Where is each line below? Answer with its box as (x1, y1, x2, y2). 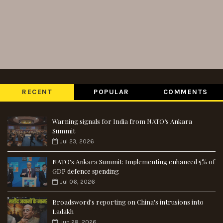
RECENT (22, 87, 53, 96)
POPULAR (94, 87, 129, 96)
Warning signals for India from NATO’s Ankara (52, 116, 192, 125)
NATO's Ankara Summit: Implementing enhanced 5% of (52, 157, 215, 166)
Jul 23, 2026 (60, 137, 94, 145)
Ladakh (52, 207, 74, 216)
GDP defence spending (52, 166, 119, 175)
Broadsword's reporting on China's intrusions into (52, 197, 204, 206)
